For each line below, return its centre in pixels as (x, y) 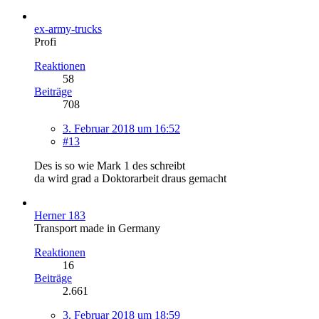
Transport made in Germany (97, 228)
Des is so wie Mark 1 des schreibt (110, 165)
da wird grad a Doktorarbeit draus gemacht (130, 178)
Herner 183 (60, 215)
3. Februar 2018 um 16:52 (121, 128)
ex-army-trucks (68, 28)
